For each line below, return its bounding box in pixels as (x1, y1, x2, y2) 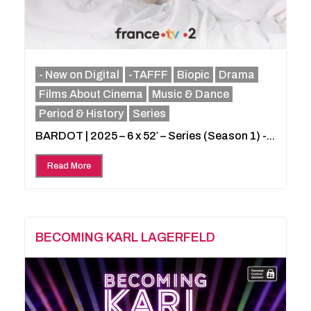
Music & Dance (152, 87, 229, 100)
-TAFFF (128, 68, 168, 81)
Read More (47, 160, 91, 171)
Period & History (39, 107, 124, 119)
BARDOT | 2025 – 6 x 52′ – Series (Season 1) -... (35, 129, 275, 142)
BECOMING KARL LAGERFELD (35, 230, 215, 244)
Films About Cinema (39, 87, 143, 100)
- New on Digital (39, 68, 119, 81)
